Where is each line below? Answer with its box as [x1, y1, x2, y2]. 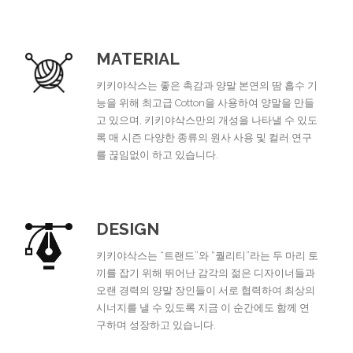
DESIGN [96, 219, 160, 239]
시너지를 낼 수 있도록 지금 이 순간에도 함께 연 [96, 302, 310, 314]
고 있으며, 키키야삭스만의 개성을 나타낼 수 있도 [96, 114, 318, 126]
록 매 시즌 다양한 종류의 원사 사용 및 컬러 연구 [96, 132, 313, 143]
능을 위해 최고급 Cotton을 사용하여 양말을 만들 [96, 97, 315, 109]
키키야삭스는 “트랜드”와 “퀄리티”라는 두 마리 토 [96, 250, 319, 262]
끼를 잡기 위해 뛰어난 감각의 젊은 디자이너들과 [96, 267, 316, 279]
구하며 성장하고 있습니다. [96, 319, 217, 331]
